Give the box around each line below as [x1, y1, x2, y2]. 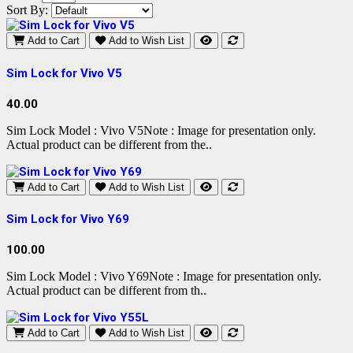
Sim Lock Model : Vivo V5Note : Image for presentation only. [6, 123, 316, 137]
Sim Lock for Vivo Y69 [6, 212, 129, 227]
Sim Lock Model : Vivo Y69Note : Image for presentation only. [6, 269, 321, 284]
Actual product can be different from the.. [6, 137, 212, 151]
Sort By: [6, 3, 48, 17]
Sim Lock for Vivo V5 [6, 65, 122, 80]
